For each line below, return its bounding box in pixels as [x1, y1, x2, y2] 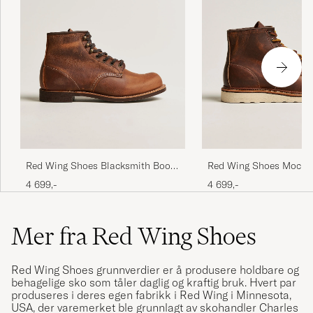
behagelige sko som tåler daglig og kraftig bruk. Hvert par [11, 275, 296, 290]
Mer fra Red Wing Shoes [11, 221, 256, 252]
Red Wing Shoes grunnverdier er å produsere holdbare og [11, 263, 299, 277]
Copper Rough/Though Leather [26, 173, 163, 186]
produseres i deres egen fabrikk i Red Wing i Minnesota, [11, 288, 291, 303]
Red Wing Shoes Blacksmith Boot [26, 159, 174, 173]
